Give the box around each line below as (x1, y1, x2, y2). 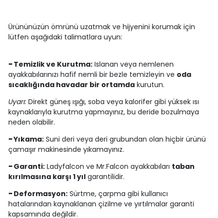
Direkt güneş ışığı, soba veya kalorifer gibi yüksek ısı (26, 97, 199, 107)
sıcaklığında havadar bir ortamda (8, 80, 135, 90)
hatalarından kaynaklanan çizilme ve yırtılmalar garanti (8, 199, 194, 209)
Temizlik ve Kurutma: (13, 59, 92, 70)
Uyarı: (8, 97, 26, 107)
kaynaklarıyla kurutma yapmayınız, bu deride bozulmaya (8, 107, 199, 117)
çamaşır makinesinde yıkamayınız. (8, 145, 124, 155)
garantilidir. (85, 172, 125, 182)
